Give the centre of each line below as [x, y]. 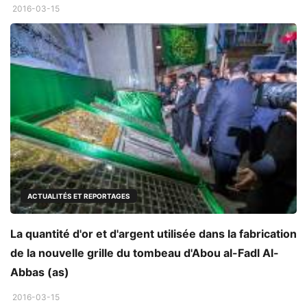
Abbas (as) [40, 272]
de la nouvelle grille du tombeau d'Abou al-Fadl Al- [145, 253]
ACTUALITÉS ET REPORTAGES [79, 196]
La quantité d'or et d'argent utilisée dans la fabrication [153, 234]
